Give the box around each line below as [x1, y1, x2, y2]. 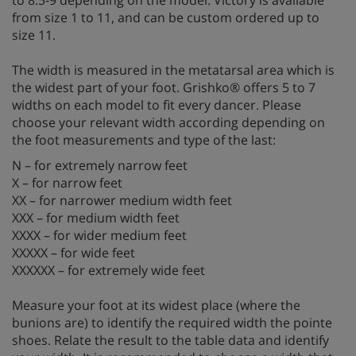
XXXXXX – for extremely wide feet [12, 261, 205, 279]
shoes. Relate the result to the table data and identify [12, 331, 329, 349]
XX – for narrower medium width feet [12, 191, 232, 209]
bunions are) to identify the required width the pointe [12, 313, 332, 331]
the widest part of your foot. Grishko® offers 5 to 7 [12, 78, 315, 96]
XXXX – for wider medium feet [12, 226, 187, 244]
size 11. [12, 25, 56, 44]
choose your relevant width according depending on [12, 113, 325, 131]
